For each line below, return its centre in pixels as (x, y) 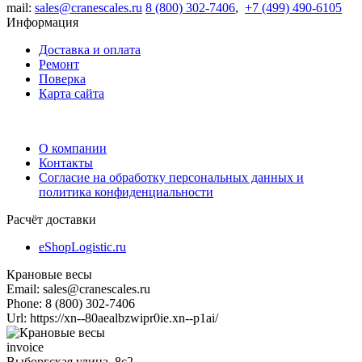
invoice (25, 347)
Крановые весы (49, 274)
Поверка (62, 78)
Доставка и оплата (90, 49)
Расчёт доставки (51, 219)
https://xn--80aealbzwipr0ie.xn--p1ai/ (124, 318)
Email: (25, 288)
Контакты (66, 162)
